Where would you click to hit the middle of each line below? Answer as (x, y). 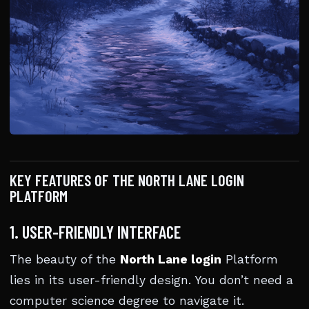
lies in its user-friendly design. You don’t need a (151, 280)
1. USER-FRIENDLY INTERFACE (95, 232)
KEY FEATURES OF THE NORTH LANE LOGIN (127, 180)
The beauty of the (65, 259)
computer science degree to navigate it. (127, 301)
